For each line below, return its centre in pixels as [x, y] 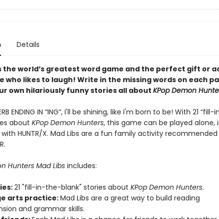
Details [28, 44]
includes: [82, 166]
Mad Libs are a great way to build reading [130, 198]
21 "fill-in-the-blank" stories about [72, 187]
